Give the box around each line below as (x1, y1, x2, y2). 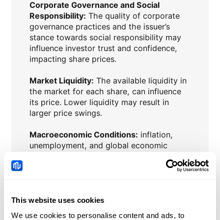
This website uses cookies (11, 195, 105, 204)
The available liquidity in (93, 76, 187, 86)
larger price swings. (29, 108, 105, 118)
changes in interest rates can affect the (29, 194, 176, 205)
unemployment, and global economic (29, 140, 167, 151)
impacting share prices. (29, 54, 119, 64)
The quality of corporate (85, 11, 180, 21)
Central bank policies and (86, 184, 184, 194)
